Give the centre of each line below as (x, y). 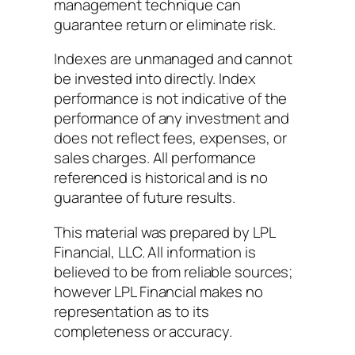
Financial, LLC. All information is (155, 252)
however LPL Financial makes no (158, 291)
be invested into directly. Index (155, 79)
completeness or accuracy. (143, 331)
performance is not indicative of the (171, 99)
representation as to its (132, 311)
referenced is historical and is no (161, 178)
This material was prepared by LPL (164, 232)
